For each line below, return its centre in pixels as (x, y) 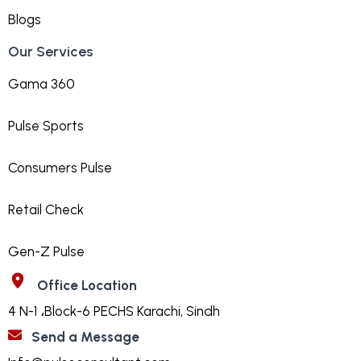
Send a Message (85, 336)
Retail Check (46, 209)
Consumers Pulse (60, 167)
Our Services (50, 51)
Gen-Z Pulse (46, 251)
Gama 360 (41, 83)
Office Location (87, 285)
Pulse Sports (46, 125)
